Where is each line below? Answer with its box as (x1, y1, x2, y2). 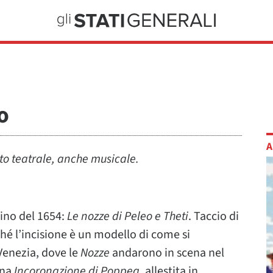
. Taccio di (188, 208, 239, 225)
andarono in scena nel (110, 244, 224, 261)
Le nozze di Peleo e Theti (67, 208, 188, 225)
